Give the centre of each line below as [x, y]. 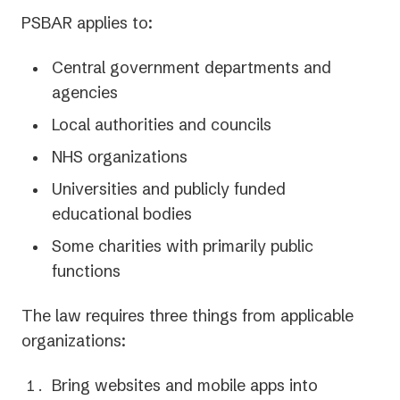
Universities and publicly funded [169, 189]
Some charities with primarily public [183, 246]
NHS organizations [120, 157]
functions [86, 271]
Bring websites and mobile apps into [185, 386]
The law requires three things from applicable [187, 316]
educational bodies [122, 214]
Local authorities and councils [162, 125]
